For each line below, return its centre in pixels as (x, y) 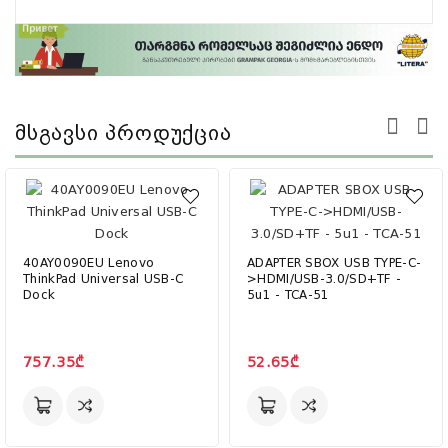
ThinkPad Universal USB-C (103, 279)
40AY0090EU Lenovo (89, 263)
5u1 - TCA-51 (288, 295)
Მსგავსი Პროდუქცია (123, 133)
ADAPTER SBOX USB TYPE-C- (334, 263)
